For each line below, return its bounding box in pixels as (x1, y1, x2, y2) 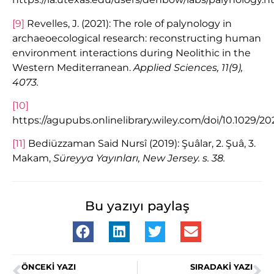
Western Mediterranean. (12, 61, 133, 73)
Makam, (12, 152, 53, 165)
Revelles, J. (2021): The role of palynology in (24, 17, 232, 29)
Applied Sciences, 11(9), (133, 61, 243, 73)
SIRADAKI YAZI (190, 262, 253, 272)
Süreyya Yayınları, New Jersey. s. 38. (53, 152, 225, 165)
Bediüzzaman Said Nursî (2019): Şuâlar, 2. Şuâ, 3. (26, 138, 256, 150)
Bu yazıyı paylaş (84, 198, 190, 213)
